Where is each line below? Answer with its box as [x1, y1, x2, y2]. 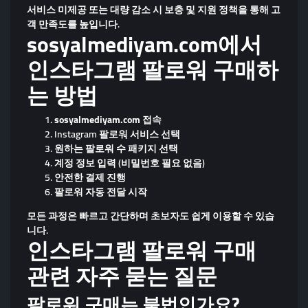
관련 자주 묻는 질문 [27, 255, 217, 296]
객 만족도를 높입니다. [27, 14, 120, 33]
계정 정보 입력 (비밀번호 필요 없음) [54, 153, 205, 172]
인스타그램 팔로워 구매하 [27, 49, 278, 90]
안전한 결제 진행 [54, 168, 126, 186]
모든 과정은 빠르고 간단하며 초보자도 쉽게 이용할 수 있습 [27, 206, 274, 225]
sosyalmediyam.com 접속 [54, 110, 162, 129]
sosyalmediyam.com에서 [27, 23, 262, 65]
